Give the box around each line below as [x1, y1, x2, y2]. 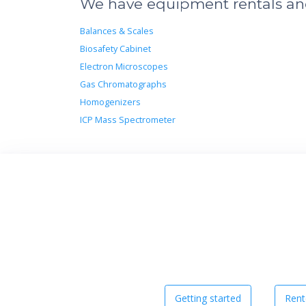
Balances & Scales [80, 25, 154, 37]
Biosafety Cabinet [80, 42, 151, 55]
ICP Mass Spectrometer [80, 113, 176, 126]
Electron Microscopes [80, 60, 168, 72]
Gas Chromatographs [80, 78, 167, 90]
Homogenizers [80, 96, 141, 108]
